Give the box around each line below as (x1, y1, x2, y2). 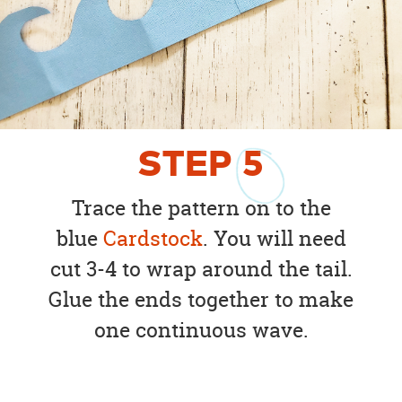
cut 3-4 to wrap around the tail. (49, 255, 353, 284)
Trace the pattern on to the (71, 194, 331, 223)
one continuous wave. (93, 316, 309, 345)
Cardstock (102, 224, 203, 253)
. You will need (202, 224, 346, 253)
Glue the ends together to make (48, 285, 354, 314)
